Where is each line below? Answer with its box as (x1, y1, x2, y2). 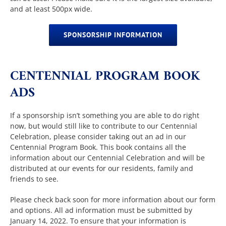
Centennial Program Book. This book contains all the (10, 142, 187, 152)
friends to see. (10, 174, 59, 184)
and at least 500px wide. (10, 4, 93, 14)
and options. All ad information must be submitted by (10, 205, 193, 215)
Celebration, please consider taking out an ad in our (10, 132, 187, 142)
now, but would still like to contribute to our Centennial (10, 121, 198, 131)
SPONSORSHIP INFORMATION (64, 30, 162, 39)
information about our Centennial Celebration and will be (10, 153, 205, 163)
